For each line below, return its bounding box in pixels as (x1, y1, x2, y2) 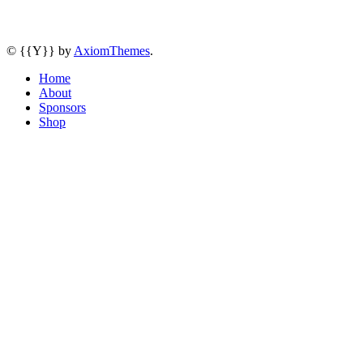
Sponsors (39, 100, 86, 114)
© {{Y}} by (6, 44, 74, 58)
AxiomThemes (74, 44, 150, 58)
